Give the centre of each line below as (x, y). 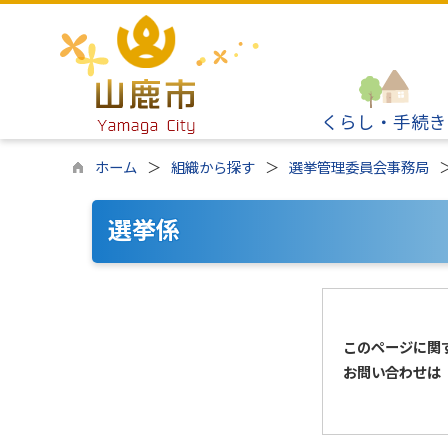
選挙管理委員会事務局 (359, 168)
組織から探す (213, 168)
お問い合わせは (391, 373)
